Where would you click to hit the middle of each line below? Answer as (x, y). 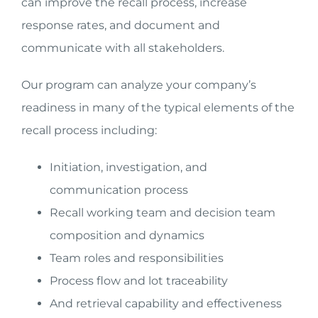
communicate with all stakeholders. (123, 48)
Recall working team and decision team (163, 213)
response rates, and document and (121, 25)
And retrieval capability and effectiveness (166, 303)
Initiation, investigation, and (128, 167)
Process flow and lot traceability (139, 281)
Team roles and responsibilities (137, 258)
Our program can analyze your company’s (139, 85)
